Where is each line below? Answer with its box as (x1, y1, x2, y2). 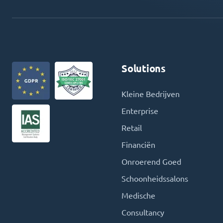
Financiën (121, 140, 155, 149)
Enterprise (121, 107, 158, 115)
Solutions (121, 63, 166, 74)
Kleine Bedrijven (121, 90, 180, 99)
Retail (121, 123, 142, 132)
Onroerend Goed (121, 157, 181, 166)
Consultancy (121, 208, 164, 217)
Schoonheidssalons (121, 174, 188, 183)
